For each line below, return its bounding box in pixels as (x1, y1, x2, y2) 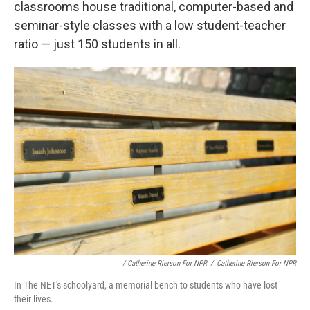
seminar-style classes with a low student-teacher (14, 18, 286, 33)
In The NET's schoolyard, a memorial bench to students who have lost (14, 280, 277, 291)
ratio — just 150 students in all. (14, 37, 181, 51)
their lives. (14, 293, 53, 304)
